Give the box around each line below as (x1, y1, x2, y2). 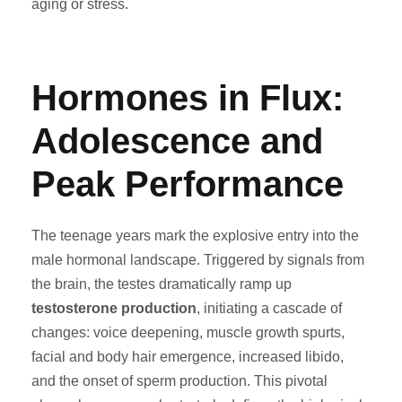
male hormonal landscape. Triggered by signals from (31, 252, 364, 267)
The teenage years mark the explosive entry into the (31, 228, 359, 243)
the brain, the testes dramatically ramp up (31, 276, 292, 292)
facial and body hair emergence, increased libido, (31, 349, 344, 364)
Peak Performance (31, 164, 344, 204)
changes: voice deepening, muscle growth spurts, (31, 325, 345, 340)
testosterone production (31, 301, 197, 316)
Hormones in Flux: (31, 78, 344, 118)
